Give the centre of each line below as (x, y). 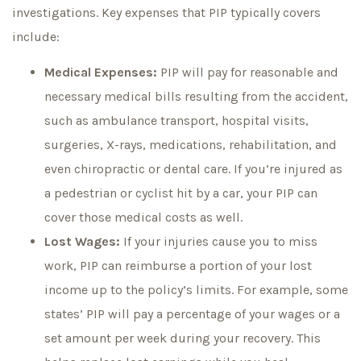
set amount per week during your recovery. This (183, 338)
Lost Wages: (82, 242)
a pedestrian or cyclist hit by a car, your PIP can (181, 193)
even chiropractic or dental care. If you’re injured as (193, 169)
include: (36, 36)
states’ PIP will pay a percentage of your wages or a (192, 314)
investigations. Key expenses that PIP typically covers (166, 12)
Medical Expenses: (101, 73)
